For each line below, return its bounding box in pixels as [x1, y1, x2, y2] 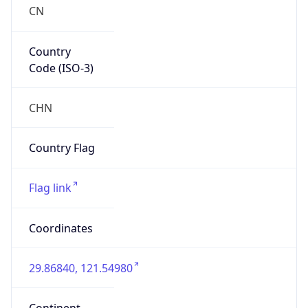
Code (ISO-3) [28, 37, 93, 53]
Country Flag [28, 118, 95, 133]
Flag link [28, 157, 71, 173]
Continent [28, 278, 80, 294]
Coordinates [28, 197, 93, 213]
